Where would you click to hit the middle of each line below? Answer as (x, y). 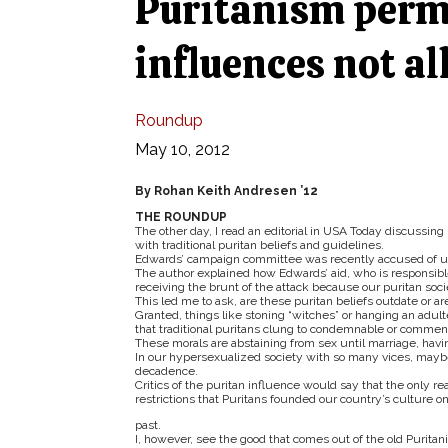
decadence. (166, 371)
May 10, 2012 (182, 149)
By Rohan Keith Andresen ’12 (226, 191)
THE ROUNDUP (180, 217)
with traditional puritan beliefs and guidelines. (259, 245)
